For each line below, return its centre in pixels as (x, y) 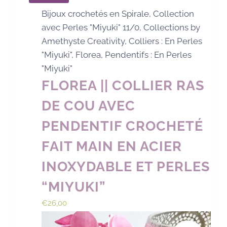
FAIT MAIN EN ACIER (112, 146)
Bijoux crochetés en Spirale (96, 14)
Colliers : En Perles (166, 41)
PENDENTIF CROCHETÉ (123, 126)
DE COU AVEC (89, 106)
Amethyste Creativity (83, 41)
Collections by (172, 28)
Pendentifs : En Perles (148, 55)
